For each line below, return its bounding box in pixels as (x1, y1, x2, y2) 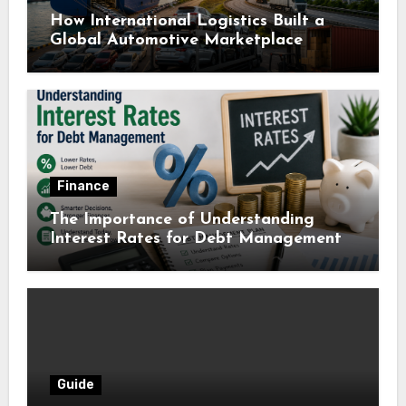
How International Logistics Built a (49, 12, 324, 30)
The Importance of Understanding (49, 210, 314, 228)
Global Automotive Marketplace (49, 31, 303, 49)
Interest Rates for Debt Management (49, 229, 342, 247)
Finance (56, 178, 110, 194)
